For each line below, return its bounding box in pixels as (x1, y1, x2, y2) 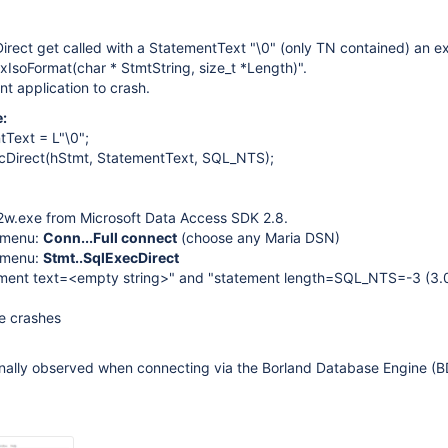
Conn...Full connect (43, 229, 177, 246)
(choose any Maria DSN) (177, 229, 340, 246)
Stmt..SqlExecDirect (43, 249, 179, 266)
